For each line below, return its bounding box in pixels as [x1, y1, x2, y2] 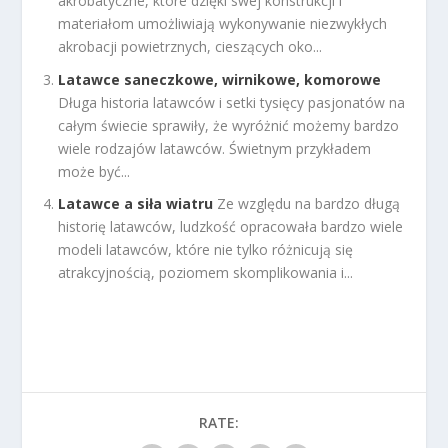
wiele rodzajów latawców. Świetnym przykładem [58, 138, 372, 158]
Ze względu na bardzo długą [217, 194, 401, 214]
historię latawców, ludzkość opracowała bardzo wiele [58, 217, 404, 237]
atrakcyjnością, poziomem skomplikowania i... [58, 263, 354, 283]
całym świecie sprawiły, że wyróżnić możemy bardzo [58, 115, 400, 135]
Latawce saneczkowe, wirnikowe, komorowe [58, 69, 382, 89]
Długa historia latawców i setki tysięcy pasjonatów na [58, 92, 406, 112]
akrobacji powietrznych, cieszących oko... [58, 36, 323, 56]
